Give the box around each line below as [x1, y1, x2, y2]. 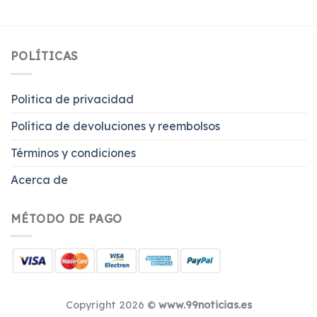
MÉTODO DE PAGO [11, 211, 123, 226]
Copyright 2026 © [65, 299, 158, 312]
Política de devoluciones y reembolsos [11, 118, 220, 133]
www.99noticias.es [158, 299, 252, 312]
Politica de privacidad [11, 91, 134, 106]
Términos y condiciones [11, 145, 136, 160]
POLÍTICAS [11, 49, 79, 64]
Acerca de [11, 172, 68, 187]
